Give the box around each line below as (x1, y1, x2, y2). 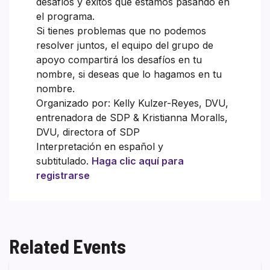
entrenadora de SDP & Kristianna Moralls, (36, 111, 228, 124)
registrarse (36, 169, 92, 181)
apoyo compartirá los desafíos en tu (36, 53, 202, 66)
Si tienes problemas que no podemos (36, 24, 206, 37)
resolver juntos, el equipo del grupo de (36, 39, 213, 51)
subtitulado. (36, 154, 92, 167)
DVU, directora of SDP (36, 125, 140, 138)
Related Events (9, 234, 126, 257)
